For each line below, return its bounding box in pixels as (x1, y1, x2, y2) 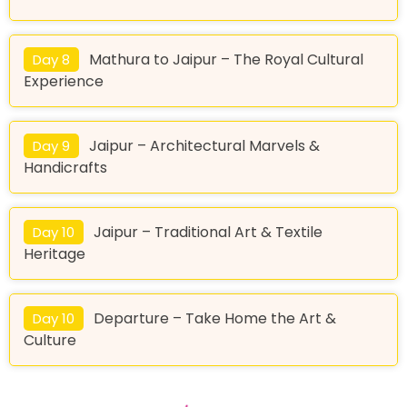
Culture (24, 329, 76, 351)
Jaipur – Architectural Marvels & (89, 134, 320, 156)
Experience (24, 70, 104, 92)
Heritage (24, 243, 85, 264)
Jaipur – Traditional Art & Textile (94, 221, 323, 243)
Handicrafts (24, 156, 107, 178)
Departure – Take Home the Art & (94, 307, 336, 329)
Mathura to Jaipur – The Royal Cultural (89, 48, 363, 70)
